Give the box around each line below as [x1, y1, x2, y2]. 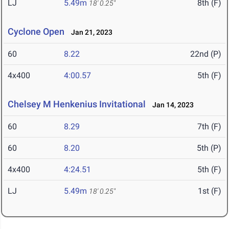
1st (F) [198, 186, 221, 196]
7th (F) [197, 122, 221, 132]
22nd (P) [190, 49, 221, 59]
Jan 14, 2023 [148, 101, 194, 109]
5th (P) [197, 143, 221, 153]
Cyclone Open [8, 26, 64, 37]
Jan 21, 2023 [66, 28, 112, 37]
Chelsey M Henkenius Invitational [8, 99, 146, 110]
